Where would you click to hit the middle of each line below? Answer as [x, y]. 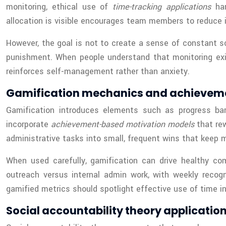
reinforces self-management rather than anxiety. [98, 71]
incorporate [29, 124]
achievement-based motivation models [123, 124]
